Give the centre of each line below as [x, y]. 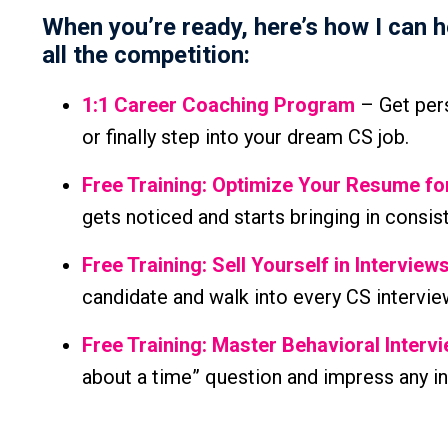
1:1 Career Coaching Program [218, 105]
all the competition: [146, 55]
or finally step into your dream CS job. [245, 137]
